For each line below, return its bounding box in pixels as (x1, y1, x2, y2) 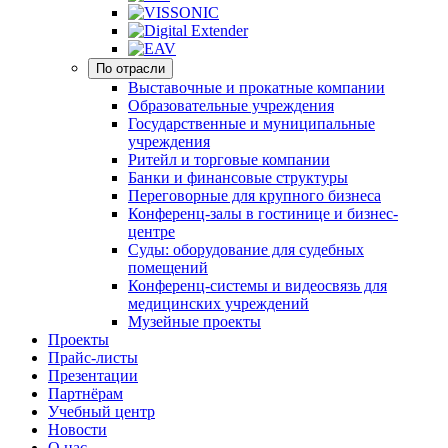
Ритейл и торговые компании (128, 151, 330, 168)
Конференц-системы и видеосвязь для (128, 277, 387, 294)
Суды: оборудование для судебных (128, 241, 364, 258)
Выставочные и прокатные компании (128, 79, 385, 96)
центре (128, 223, 175, 240)
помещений (128, 259, 208, 276)
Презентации (48, 367, 138, 384)
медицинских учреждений (128, 295, 309, 312)
